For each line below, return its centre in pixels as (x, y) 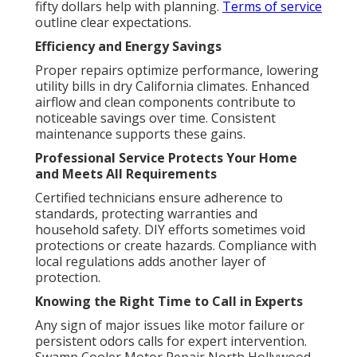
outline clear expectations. (113, 23)
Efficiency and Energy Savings (128, 47)
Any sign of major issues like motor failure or (170, 326)
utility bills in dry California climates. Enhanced (172, 86)
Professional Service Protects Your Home (166, 158)
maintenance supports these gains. (140, 134)
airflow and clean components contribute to (165, 102)
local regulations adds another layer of (151, 262)
